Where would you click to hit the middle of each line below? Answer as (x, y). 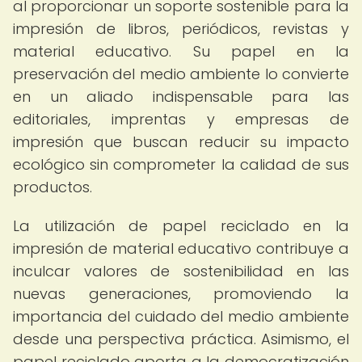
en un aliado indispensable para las (181, 97)
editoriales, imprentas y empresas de (181, 119)
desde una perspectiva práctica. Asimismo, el (181, 339)
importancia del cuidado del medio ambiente (181, 316)
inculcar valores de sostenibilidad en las (181, 271)
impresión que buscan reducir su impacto (181, 142)
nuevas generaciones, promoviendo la (181, 294)
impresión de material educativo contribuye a (181, 248)
